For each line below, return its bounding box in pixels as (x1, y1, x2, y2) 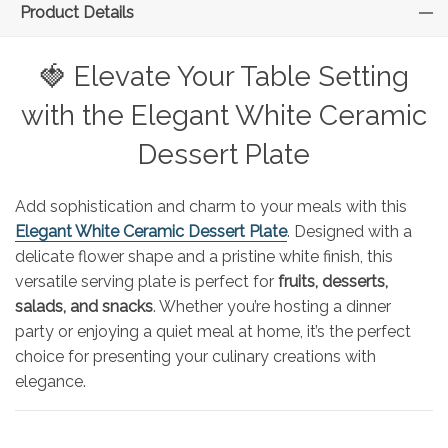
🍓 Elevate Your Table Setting (39, 59, 409, 93)
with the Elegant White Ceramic (21, 98, 427, 132)
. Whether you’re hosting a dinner (153, 296, 391, 316)
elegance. (15, 371, 86, 391)
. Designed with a (287, 221, 412, 241)
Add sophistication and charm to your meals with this (15, 196, 407, 216)
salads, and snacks (15, 296, 153, 316)
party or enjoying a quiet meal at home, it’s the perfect (15, 321, 411, 341)
